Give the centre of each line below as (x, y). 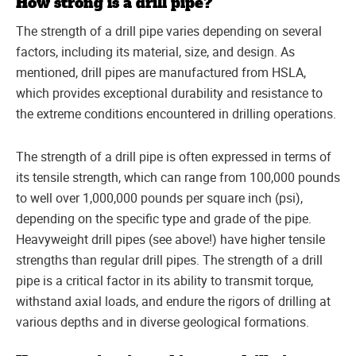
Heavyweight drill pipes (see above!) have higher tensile (170, 239)
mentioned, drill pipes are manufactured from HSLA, (161, 72)
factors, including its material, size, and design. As (155, 51)
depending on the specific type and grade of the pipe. (164, 218)
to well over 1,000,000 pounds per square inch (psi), (159, 197)
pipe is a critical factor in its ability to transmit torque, (164, 280)
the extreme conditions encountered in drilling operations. (176, 113)
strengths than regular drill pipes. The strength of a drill (169, 259)
